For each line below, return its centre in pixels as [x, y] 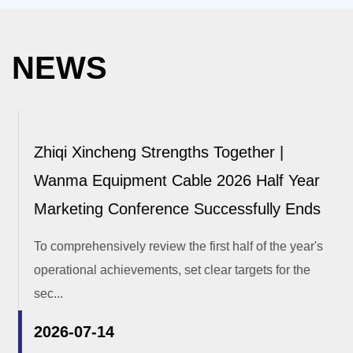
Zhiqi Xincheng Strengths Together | [152, 152]
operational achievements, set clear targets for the [166, 270]
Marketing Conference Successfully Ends [171, 209]
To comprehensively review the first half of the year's [172, 247]
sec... [42, 294]
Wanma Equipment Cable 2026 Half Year [171, 181]
